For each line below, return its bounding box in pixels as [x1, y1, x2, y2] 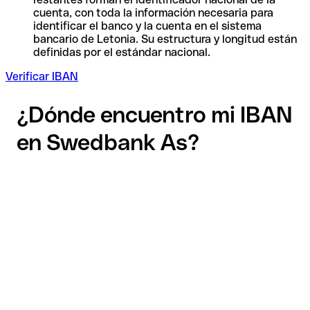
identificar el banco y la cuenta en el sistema [33, 19, 262, 33]
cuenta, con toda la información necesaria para [33, 6, 273, 19]
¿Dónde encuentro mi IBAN [17, 102, 293, 128]
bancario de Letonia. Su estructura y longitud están [33, 32, 297, 46]
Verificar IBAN [6, 69, 78, 83]
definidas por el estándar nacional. [33, 45, 210, 59]
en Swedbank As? [17, 129, 199, 156]
